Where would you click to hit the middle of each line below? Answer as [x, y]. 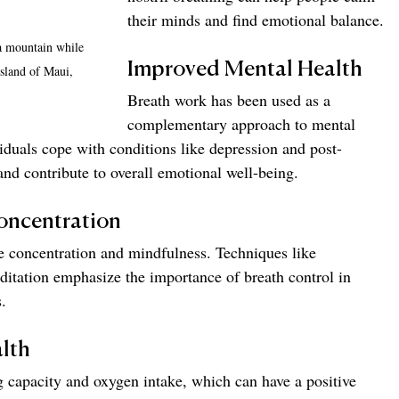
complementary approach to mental [244, 123]
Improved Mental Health [245, 69]
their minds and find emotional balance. [256, 19]
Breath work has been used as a [231, 99]
